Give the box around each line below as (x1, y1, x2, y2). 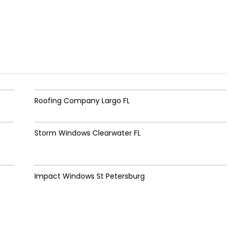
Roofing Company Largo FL (34, 95, 130, 106)
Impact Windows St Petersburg (34, 170, 145, 181)
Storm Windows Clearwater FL (34, 127, 141, 138)
